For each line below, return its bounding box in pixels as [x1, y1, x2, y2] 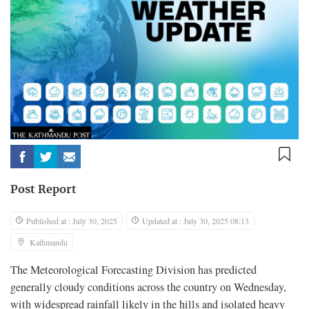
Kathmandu [30, 236, 68, 248]
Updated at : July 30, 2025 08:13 [142, 215, 249, 226]
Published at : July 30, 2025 [26, 215, 117, 226]
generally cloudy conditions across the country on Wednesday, [10, 279, 286, 295]
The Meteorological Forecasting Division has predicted [10, 261, 257, 277]
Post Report [10, 183, 77, 195]
